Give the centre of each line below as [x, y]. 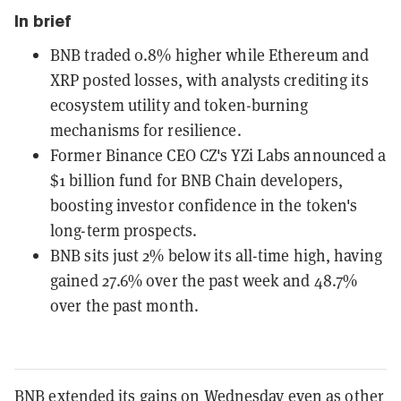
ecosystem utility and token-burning [179, 105]
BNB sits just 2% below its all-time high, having [216, 255]
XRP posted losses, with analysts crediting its [209, 80]
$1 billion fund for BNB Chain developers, [197, 180]
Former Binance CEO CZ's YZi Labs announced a [218, 155]
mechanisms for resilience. [146, 130]
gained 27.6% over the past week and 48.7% [204, 280]
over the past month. [125, 305]
